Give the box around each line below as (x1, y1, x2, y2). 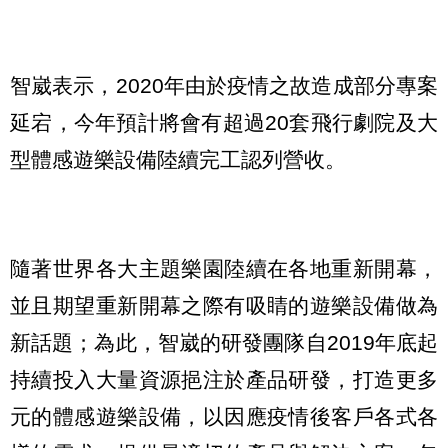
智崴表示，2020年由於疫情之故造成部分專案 (10, 74, 438, 98)
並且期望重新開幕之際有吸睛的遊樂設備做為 (10, 293, 438, 317)
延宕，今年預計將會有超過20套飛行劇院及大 (10, 111, 438, 135)
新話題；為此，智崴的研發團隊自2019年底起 (10, 330, 438, 354)
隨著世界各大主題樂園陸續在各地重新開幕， (10, 256, 438, 280)
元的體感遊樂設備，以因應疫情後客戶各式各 (10, 404, 438, 428)
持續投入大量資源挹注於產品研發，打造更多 (10, 367, 438, 391)
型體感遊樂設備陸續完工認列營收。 (10, 148, 346, 172)
